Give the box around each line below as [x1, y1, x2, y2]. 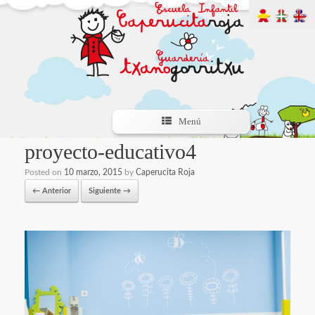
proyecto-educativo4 [25, 140, 196, 163]
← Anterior [32, 187, 71, 195]
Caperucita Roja [136, 168, 195, 176]
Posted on [25, 168, 64, 176]
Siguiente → [89, 187, 131, 195]
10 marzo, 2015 [64, 168, 122, 176]
